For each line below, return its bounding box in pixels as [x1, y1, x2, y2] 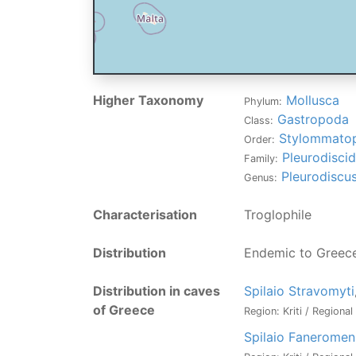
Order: [244, 133, 275, 145]
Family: [244, 153, 278, 164]
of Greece [93, 302, 155, 318]
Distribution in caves [93, 283, 220, 299]
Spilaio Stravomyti [244, 283, 354, 299]
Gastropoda [277, 111, 349, 127]
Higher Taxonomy [93, 92, 203, 108]
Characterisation [93, 207, 197, 222]
